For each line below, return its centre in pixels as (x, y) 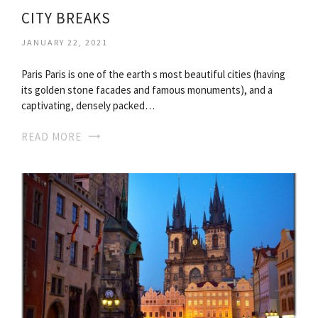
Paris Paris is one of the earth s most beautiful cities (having (153, 74)
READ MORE (51, 136)
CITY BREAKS (66, 18)
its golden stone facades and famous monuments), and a (147, 89)
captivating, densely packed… (88, 105)
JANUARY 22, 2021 (65, 42)
